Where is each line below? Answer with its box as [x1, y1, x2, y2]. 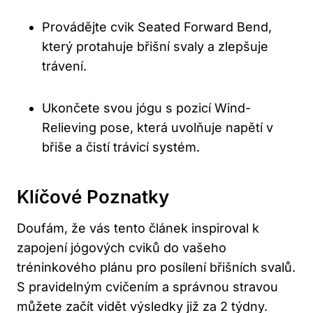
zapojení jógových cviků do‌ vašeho [17, 240, 226, 255]
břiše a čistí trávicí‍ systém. [42, 139, 200, 154]
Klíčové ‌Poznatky [17, 185, 169, 208]
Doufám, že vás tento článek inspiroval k [17, 220, 259, 235]
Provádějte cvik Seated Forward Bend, [42, 19, 272, 34]
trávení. [42, 58, 87, 73]
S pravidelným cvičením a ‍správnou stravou [17, 279, 278, 294]
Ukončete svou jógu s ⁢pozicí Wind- [42, 100, 251, 115]
